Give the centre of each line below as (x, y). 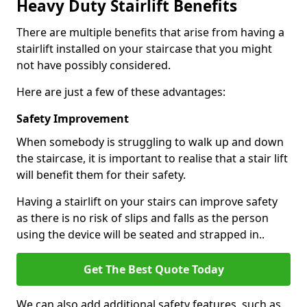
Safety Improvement (73, 119)
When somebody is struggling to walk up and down (150, 142)
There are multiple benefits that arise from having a (150, 32)
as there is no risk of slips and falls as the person (143, 218)
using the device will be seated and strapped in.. (140, 234)
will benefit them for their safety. (101, 175)
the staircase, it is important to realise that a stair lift (152, 158)
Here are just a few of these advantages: (121, 92)
